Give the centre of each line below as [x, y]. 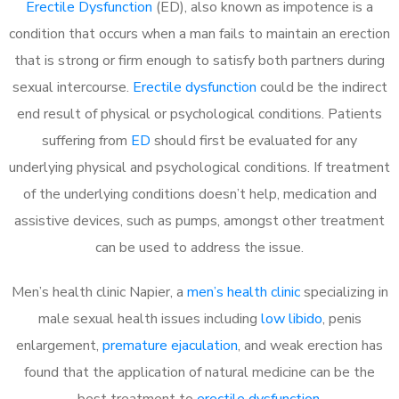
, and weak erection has [310, 345]
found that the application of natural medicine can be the [199, 372]
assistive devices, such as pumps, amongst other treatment [199, 220]
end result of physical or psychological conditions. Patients [199, 114]
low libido [291, 318]
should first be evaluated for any [254, 140]
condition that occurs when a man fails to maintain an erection [199, 33]
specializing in [344, 292]
